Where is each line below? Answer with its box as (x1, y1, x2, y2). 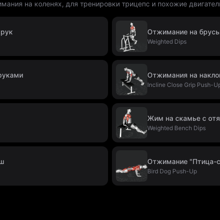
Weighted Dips (147, 38, 187, 45)
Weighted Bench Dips (147, 124, 206, 132)
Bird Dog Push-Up (147, 167, 197, 175)
